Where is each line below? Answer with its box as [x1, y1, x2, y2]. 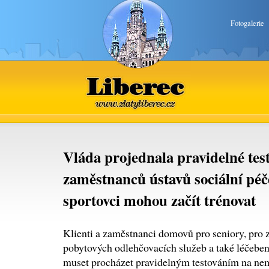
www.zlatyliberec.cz [96, 79, 179, 93]
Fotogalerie [231, 18, 264, 28]
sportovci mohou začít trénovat [63, 189, 256, 211]
